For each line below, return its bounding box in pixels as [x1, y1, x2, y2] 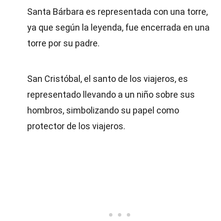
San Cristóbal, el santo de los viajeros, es [27, 74, 188, 84]
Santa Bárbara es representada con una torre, [27, 6, 208, 17]
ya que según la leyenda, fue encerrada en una [27, 22, 210, 33]
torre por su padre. [27, 38, 100, 48]
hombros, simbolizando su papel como [27, 105, 179, 115]
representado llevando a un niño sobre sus [27, 89, 195, 100]
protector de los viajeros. [27, 121, 125, 131]
